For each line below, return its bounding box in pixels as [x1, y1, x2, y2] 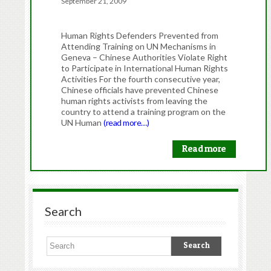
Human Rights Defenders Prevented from [61, 30, 219, 41]
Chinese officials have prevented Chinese [61, 84, 219, 95]
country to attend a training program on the [61, 106, 226, 117]
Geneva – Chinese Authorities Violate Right [61, 51, 228, 62]
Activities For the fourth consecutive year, [61, 73, 221, 84]
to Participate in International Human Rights [61, 62, 229, 73]
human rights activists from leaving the [61, 95, 208, 106]
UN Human [61, 117, 104, 128]
